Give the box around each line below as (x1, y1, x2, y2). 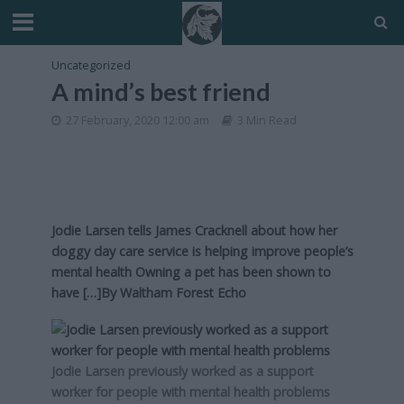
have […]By (50, 284, 120, 301)
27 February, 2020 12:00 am (65, 113, 209, 128)
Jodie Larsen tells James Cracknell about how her (50, 222, 337, 239)
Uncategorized (50, 58, 131, 73)
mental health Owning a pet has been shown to (50, 263, 331, 280)
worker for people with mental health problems (50, 382, 330, 400)
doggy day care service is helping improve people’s (50, 243, 353, 260)
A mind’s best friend (50, 77, 271, 106)
